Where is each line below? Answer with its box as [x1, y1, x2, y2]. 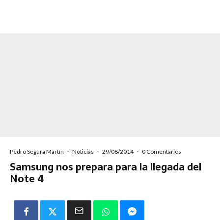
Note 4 [10, 171, 44, 187]
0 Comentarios [142, 148, 181, 156]
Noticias [72, 148, 94, 156]
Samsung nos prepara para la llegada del [10, 159, 201, 175]
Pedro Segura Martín [10, 148, 64, 156]
